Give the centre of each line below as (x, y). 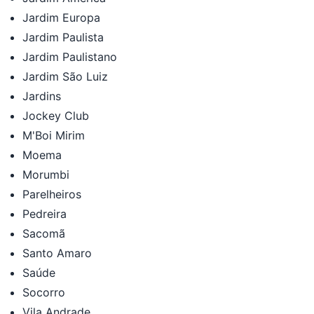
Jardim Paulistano (70, 56)
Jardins (42, 96)
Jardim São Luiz (65, 76)
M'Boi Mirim (54, 135)
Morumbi (46, 174)
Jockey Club (56, 115)
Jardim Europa (61, 17)
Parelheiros (52, 194)
